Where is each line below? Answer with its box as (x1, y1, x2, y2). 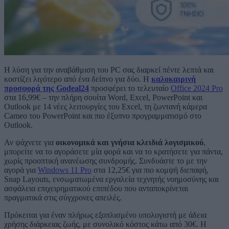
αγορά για (4, 166, 38, 175)
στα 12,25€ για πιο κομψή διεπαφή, (91, 166, 209, 175)
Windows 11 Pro (38, 166, 91, 175)
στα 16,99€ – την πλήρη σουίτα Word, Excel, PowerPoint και (4, 93, 202, 102)
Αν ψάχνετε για (4, 138, 56, 147)
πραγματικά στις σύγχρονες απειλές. (4, 193, 122, 202)
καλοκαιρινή (151, 75, 196, 84)
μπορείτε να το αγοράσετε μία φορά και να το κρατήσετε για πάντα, (4, 147, 223, 156)
